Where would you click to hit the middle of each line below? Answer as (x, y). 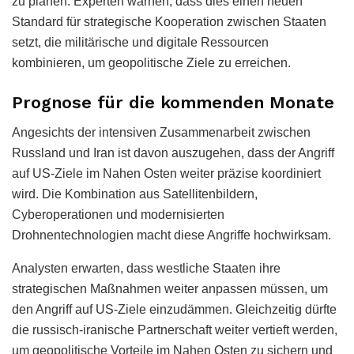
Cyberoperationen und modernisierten (118, 215)
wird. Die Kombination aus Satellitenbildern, (135, 194)
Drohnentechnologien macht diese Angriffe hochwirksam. (171, 235)
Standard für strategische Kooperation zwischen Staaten (169, 22)
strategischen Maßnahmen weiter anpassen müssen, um (170, 289)
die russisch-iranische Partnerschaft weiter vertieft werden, (175, 330)
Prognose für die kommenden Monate (173, 102)
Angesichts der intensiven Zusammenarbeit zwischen (161, 133)
